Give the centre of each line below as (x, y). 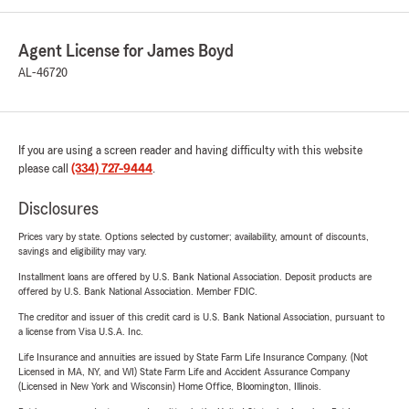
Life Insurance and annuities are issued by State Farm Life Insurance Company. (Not (193, 357)
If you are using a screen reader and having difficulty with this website (190, 151)
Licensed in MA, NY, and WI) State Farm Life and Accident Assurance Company (184, 372)
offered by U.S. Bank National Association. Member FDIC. (138, 291)
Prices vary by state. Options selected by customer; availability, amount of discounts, (194, 236)
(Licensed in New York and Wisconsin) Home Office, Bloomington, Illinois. (170, 386)
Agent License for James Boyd (126, 51)
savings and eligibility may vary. (83, 251)
